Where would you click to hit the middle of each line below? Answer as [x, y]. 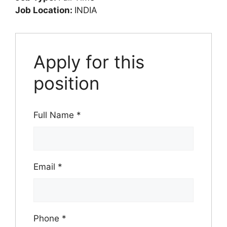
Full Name [55, 115]
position [66, 83]
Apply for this [89, 62]
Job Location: [45, 10]
